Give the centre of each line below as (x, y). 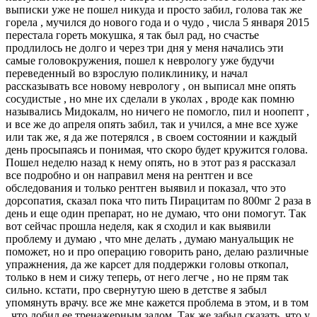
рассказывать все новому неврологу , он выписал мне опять (151, 86)
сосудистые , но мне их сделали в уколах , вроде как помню (150, 99)
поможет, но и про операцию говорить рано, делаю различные (157, 252)
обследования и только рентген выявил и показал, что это (146, 188)
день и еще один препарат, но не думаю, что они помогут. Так (156, 214)
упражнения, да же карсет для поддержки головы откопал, (147, 265)
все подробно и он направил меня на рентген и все (129, 175)
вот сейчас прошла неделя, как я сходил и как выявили (138, 226)
